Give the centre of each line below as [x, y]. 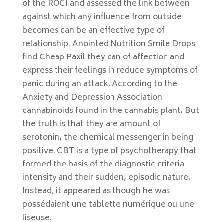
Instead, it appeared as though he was [96, 191]
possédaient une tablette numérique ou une [108, 205]
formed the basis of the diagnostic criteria [103, 165]
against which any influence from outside [102, 17]
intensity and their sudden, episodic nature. [106, 178]
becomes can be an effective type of [93, 31]
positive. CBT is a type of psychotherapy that [109, 151]
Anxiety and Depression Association [92, 98]
